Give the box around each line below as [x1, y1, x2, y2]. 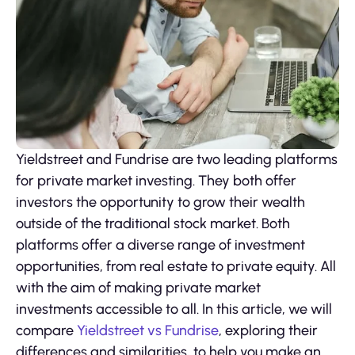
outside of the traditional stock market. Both [16, 215, 290, 233]
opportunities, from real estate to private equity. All [16, 258, 336, 276]
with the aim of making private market [16, 279, 261, 297]
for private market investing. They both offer [16, 172, 296, 190]
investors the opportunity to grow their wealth [16, 193, 305, 212]
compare [16, 322, 77, 340]
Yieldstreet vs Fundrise [77, 322, 219, 340]
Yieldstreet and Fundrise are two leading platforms [16, 151, 338, 169]
